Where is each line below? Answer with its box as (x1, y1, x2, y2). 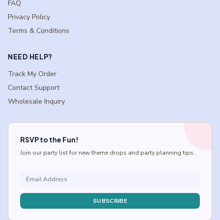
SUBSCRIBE (93, 196, 127, 205)
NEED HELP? (8, 52, 53, 61)
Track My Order (8, 69, 56, 79)
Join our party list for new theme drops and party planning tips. (20, 148, 195, 157)
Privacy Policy (8, 12, 50, 22)
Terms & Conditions (8, 26, 69, 35)
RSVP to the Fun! (20, 135, 79, 144)
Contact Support (8, 82, 59, 92)
